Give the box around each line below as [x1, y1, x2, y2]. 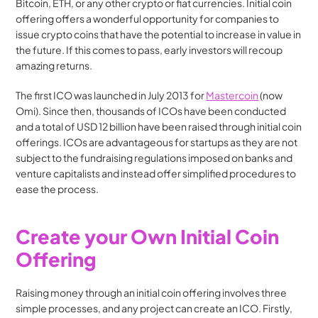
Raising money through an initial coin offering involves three [16, 286, 287, 299]
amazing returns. [16, 59, 93, 72]
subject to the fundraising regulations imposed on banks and [16, 151, 293, 164]
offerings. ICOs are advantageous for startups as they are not [16, 136, 298, 148]
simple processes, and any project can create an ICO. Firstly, [16, 302, 293, 314]
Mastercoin [206, 89, 259, 102]
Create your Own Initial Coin [16, 224, 280, 248]
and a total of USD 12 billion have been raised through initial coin [16, 120, 302, 133]
